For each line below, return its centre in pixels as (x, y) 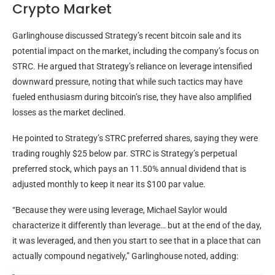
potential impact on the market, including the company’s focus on (136, 51)
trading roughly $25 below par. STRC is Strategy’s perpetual (125, 154)
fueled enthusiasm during (61, 97)
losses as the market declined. (69, 113)
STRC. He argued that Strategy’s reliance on (96, 67)
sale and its (219, 36)
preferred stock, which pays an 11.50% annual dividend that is (129, 169)
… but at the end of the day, (211, 226)
